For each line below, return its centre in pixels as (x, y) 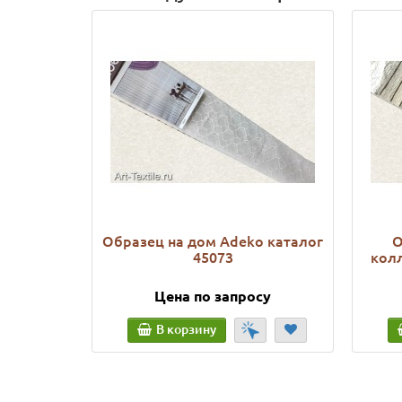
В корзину (186, 329)
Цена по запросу (213, 296)
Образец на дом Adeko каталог (213, 241)
